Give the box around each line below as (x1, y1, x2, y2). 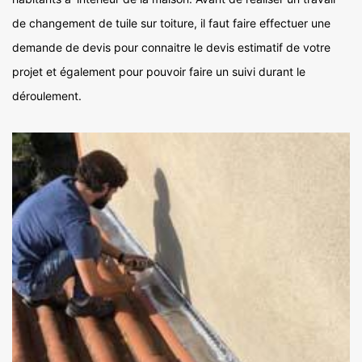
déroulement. (12, 88, 82, 103)
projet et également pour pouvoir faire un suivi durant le (12, 64, 305, 78)
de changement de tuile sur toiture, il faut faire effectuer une (12, 15, 330, 30)
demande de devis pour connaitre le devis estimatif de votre (12, 40, 330, 54)
